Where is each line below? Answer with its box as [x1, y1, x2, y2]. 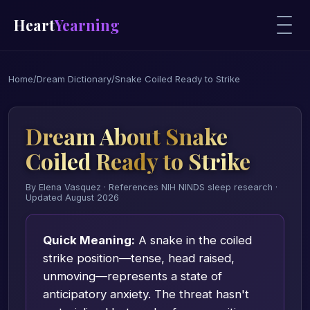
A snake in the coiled [135, 232, 252, 247]
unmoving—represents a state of [43, 268, 222, 283]
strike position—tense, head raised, [43, 250, 235, 265]
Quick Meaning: [43, 232, 135, 247]
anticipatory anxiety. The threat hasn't [43, 286, 249, 301]
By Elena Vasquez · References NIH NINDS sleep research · [26, 181, 277, 192]
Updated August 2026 [26, 192, 119, 203]
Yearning [55, 15, 120, 35]
